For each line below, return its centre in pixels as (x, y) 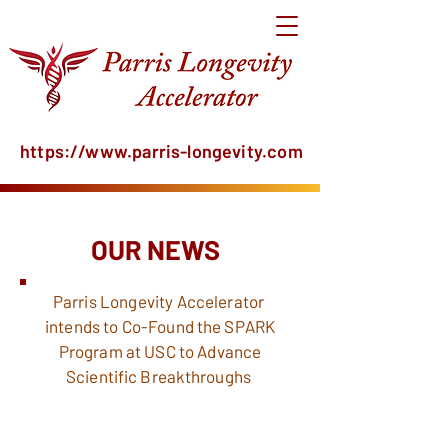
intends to (83, 326)
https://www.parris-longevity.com (161, 151)
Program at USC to (126, 351)
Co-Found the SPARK (198, 326)
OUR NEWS (155, 249)
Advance (228, 351)
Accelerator (220, 301)
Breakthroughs (195, 376)
